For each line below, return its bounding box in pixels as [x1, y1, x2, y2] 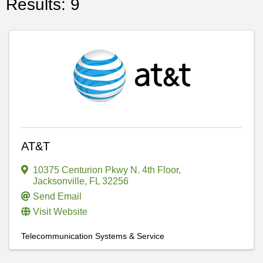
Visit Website [33, 206, 87, 217]
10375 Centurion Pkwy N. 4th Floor [33, 164, 178, 175]
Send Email [33, 191, 82, 201]
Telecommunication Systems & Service [21, 231, 164, 241]
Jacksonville [33, 176, 85, 186]
